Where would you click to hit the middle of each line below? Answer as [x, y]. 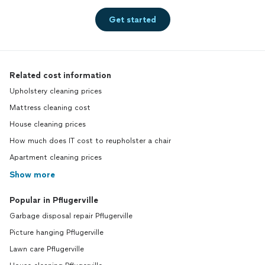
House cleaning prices [48, 125]
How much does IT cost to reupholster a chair [90, 141]
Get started [132, 20]
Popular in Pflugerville [54, 201]
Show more [32, 175]
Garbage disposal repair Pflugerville [71, 216]
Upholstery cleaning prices [56, 91]
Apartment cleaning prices [56, 158]
